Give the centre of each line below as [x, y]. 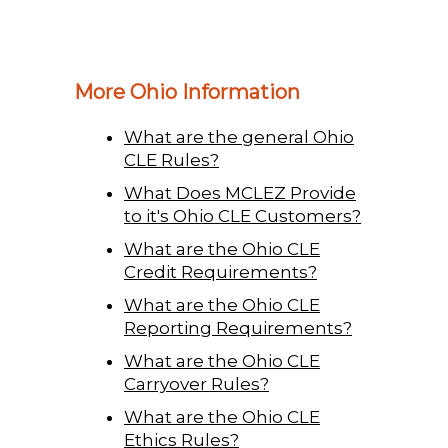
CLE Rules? [171, 159]
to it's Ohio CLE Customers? [242, 215]
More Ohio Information [187, 91]
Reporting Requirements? [238, 327]
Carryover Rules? [196, 383]
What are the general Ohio [239, 136]
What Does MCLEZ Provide [240, 192]
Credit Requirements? [220, 271]
